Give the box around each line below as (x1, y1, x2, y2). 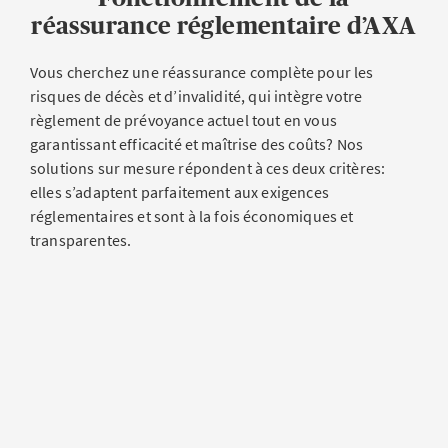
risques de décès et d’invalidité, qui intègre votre (30, 86, 363, 106)
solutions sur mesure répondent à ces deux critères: (30, 158, 386, 178)
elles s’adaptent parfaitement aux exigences (30, 182, 329, 202)
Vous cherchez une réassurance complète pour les (30, 62, 374, 82)
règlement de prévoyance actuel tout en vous (30, 110, 337, 130)
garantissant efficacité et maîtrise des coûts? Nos (30, 134, 364, 154)
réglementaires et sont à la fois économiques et (30, 206, 354, 226)
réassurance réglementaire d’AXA (31, 12, 417, 39)
